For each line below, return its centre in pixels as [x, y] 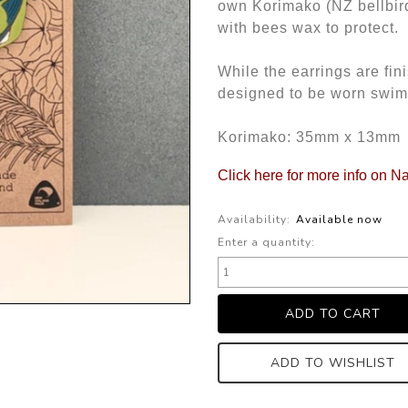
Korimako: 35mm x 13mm [309, 137]
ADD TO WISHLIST [333, 363]
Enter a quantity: [266, 242]
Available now [339, 219]
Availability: [254, 219]
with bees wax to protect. [308, 28]
